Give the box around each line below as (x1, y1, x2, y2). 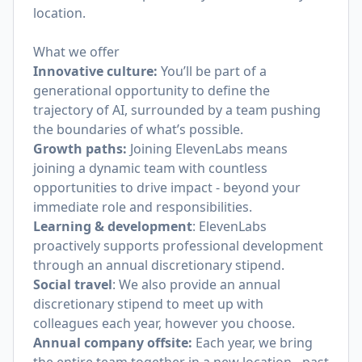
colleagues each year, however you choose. (33, 314, 295, 332)
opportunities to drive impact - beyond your (33, 179, 301, 196)
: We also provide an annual (112, 276, 280, 293)
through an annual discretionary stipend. (33, 256, 284, 274)
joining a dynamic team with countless (33, 159, 267, 177)
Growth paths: (33, 140, 130, 158)
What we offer (33, 43, 120, 61)
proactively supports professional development (33, 237, 323, 255)
